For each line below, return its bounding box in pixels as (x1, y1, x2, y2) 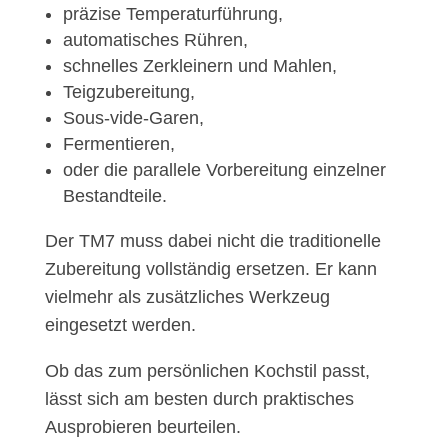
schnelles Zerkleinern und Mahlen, (62, 56, 337, 77)
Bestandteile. (62, 186, 167, 207)
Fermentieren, (62, 134, 175, 155)
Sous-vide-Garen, (62, 108, 204, 129)
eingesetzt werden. (44, 315, 196, 336)
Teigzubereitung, (62, 82, 195, 103)
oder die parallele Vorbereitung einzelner (62, 160, 386, 181)
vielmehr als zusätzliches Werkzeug (44, 287, 330, 308)
